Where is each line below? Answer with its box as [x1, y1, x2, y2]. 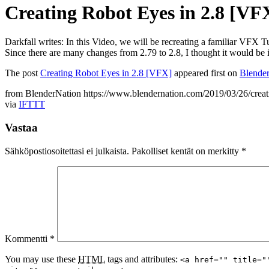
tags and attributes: [105, 253, 180, 264]
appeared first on [172, 68, 240, 79]
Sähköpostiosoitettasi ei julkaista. [5, 145, 129, 156]
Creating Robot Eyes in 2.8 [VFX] [40, 68, 172, 79]
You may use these [5, 253, 78, 264]
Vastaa [5, 121, 38, 134]
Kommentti [5, 233, 50, 244]
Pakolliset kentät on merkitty [131, 145, 241, 156]
